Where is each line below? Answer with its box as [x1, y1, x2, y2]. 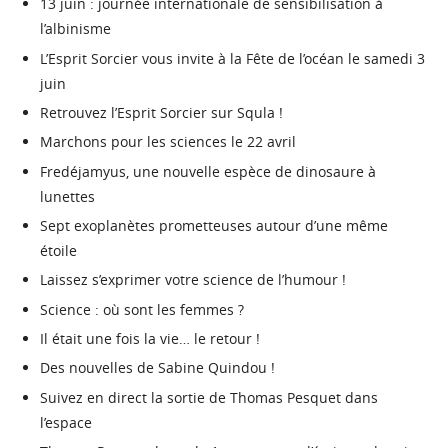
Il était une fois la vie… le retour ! [40, 329, 260, 349]
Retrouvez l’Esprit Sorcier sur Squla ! [40, 102, 283, 122]
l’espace [40, 412, 92, 432]
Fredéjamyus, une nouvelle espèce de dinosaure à [40, 161, 376, 181]
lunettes [40, 186, 95, 206]
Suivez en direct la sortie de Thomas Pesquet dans [40, 387, 378, 407]
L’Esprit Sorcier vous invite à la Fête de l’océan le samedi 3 [40, 48, 425, 68]
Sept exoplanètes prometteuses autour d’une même [40, 216, 388, 236]
